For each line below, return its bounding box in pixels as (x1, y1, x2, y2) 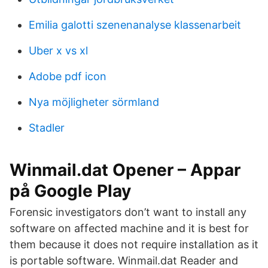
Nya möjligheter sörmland (29, 96, 159, 108)
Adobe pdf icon (29, 70, 106, 83)
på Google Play (10, 181, 131, 201)
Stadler (29, 121, 65, 134)
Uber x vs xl (29, 44, 88, 57)
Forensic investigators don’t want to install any (10, 206, 246, 218)
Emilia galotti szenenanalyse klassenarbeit (29, 19, 241, 31)
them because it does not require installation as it (10, 238, 258, 251)
